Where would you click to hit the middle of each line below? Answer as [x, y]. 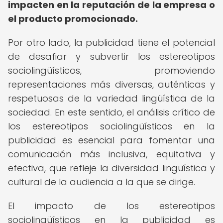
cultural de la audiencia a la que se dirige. [102, 182]
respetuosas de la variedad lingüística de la [111, 98]
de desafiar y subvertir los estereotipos [111, 56]
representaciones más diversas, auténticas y [111, 84]
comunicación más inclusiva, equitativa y [111, 154]
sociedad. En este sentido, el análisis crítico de [111, 112]
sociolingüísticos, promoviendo [111, 70]
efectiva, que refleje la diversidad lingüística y [111, 168]
